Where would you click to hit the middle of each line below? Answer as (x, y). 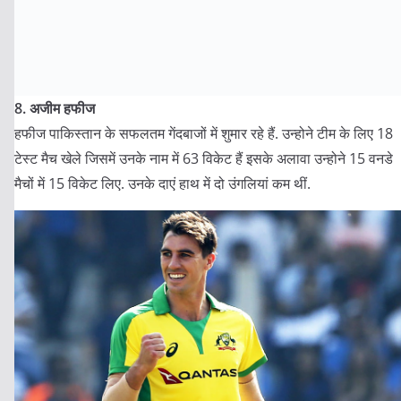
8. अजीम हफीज (55, 108)
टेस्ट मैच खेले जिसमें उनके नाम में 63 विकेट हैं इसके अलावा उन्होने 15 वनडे (204, 158)
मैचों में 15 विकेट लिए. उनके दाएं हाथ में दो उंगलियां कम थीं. (162, 183)
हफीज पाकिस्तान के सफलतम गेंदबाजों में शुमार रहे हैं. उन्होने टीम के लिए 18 (204, 133)
